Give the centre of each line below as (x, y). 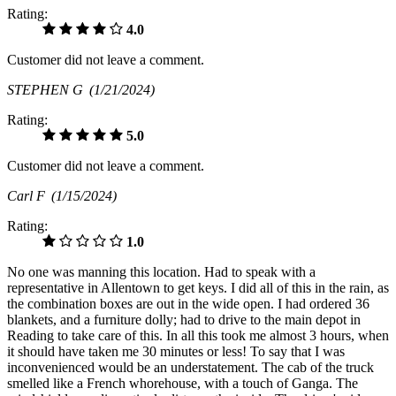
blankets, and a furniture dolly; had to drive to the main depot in (184, 319)
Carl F (29, 195)
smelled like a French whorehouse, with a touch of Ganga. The (183, 383)
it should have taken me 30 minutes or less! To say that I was (176, 351)
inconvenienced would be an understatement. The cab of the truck (190, 367)
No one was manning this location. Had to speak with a (161, 271)
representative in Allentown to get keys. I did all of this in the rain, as (198, 287)
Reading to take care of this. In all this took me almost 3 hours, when (198, 335)
